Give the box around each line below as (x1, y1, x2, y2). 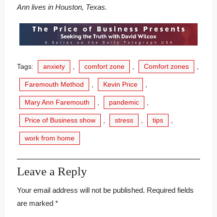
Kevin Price (103, 80, 138, 88)
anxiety (43, 62, 65, 70)
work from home (25, 134, 75, 142)
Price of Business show (25, 116, 95, 124)
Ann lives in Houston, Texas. (17, 3, 107, 12)
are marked (17, 199, 55, 207)
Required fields (147, 186, 194, 194)
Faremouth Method (25, 80, 84, 88)
